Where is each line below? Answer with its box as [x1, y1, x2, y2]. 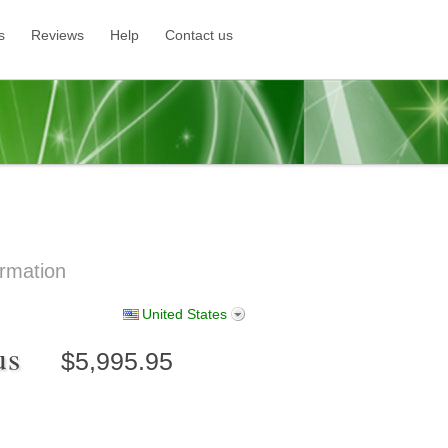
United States [142, 306, 227, 322]
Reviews [31, 27, 84, 43]
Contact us [165, 27, 233, 43]
